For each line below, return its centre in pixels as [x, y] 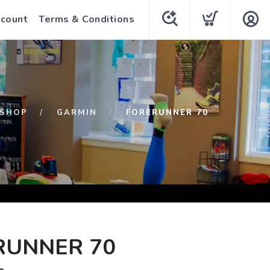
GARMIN [77, 113]
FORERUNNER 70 [167, 113]
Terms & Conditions [86, 19]
